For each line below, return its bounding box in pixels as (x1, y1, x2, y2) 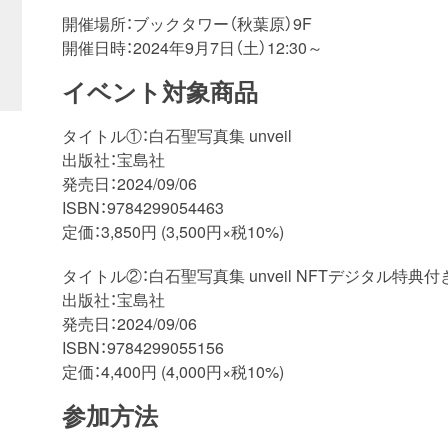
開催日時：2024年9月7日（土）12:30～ (62, 35, 323, 60)
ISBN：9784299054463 (62, 195, 224, 220)
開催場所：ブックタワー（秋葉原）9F (62, 11, 312, 36)
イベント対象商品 (62, 73, 258, 110)
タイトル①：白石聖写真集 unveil (62, 123, 292, 148)
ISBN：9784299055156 (62, 335, 224, 360)
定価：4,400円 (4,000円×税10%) (62, 359, 288, 384)
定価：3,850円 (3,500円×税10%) (62, 219, 288, 244)
